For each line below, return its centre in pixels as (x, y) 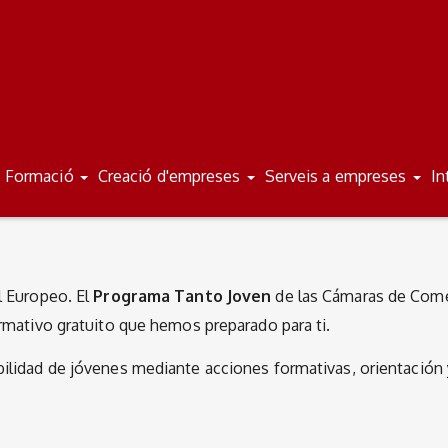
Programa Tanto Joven (182, 295)
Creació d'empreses (171, 176)
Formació (41, 176)
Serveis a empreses (337, 176)
